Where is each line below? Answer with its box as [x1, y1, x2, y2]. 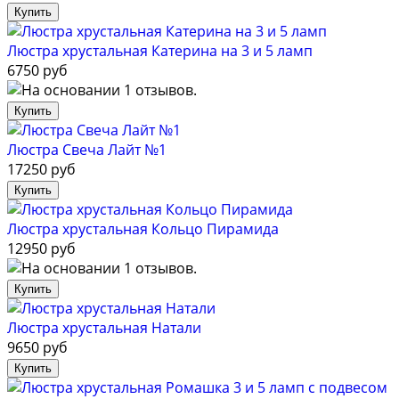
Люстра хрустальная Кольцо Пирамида [7, 219, 279, 240]
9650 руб [7, 338, 68, 358]
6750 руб [7, 61, 68, 81]
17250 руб [7, 159, 76, 180]
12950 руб [7, 239, 76, 259]
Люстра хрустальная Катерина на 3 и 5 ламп [7, 41, 313, 61]
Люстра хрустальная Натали [7, 318, 201, 338]
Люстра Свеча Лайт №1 [7, 140, 167, 160]
